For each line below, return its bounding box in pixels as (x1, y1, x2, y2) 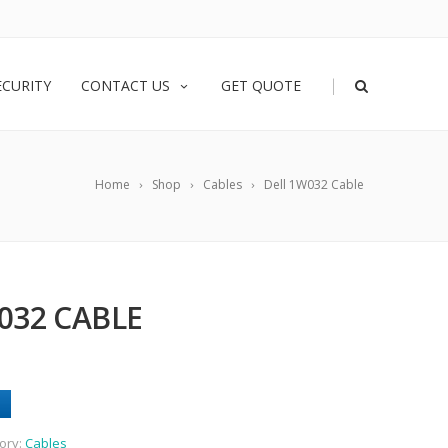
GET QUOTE (221, 76, 301, 95)
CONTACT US (81, 76, 170, 95)
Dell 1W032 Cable (264, 176, 364, 193)
